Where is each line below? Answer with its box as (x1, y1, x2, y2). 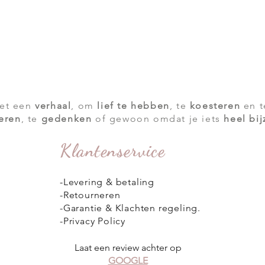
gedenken (41, 113, 92, 124)
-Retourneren (60, 189, 121, 201)
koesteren (189, 100, 241, 111)
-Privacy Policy (60, 215, 126, 227)
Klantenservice (60, 140, 165, 161)
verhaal (35, 100, 72, 111)
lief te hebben (97, 100, 170, 111)
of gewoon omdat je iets (92, 113, 224, 124)
